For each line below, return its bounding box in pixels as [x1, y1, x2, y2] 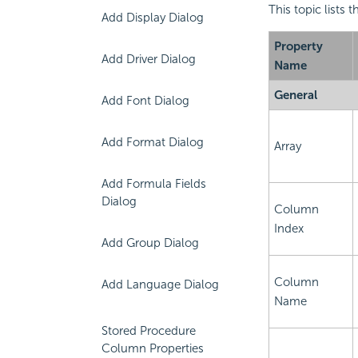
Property [273, 39, 323, 54]
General [273, 88, 317, 103]
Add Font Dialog [101, 93, 189, 108]
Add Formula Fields [101, 177, 206, 191]
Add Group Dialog [101, 236, 199, 250]
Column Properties [101, 341, 204, 356]
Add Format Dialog [101, 135, 204, 149]
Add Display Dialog [101, 10, 204, 25]
